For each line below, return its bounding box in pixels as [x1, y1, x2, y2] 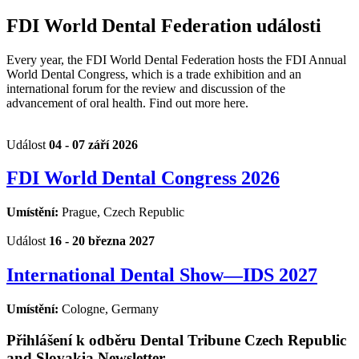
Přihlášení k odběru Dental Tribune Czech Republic [6, 331, 346, 349]
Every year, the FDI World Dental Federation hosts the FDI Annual [6, 52, 346, 67]
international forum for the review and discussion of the [6, 81, 285, 95]
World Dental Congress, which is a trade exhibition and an [6, 67, 301, 81]
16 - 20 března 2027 [49, 234, 155, 248]
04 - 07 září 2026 [49, 137, 138, 151]
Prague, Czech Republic [62, 205, 184, 220]
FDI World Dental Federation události [6, 14, 321, 36]
